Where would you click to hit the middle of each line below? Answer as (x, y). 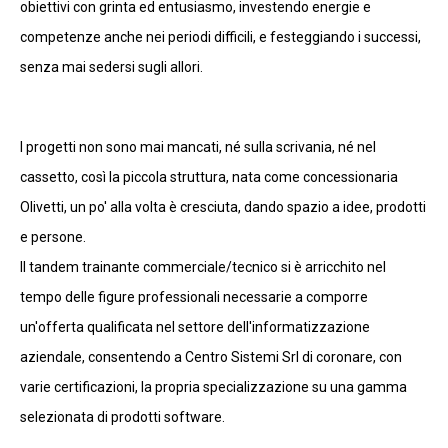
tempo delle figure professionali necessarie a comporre (194, 296)
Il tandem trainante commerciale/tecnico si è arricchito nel (203, 266)
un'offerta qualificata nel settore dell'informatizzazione (195, 326)
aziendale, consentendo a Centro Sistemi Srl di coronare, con (211, 356)
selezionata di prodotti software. (122, 416)
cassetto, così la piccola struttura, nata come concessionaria (209, 176)
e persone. (53, 236)
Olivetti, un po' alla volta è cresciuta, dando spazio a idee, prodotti (223, 206)
